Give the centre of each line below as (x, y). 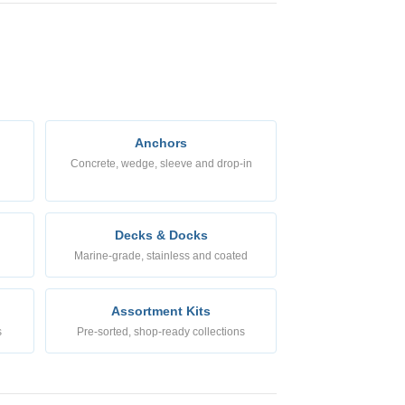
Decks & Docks (161, 235)
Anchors (161, 142)
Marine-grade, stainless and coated (161, 255)
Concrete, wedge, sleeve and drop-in (161, 163)
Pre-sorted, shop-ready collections (161, 331)
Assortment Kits (161, 311)
